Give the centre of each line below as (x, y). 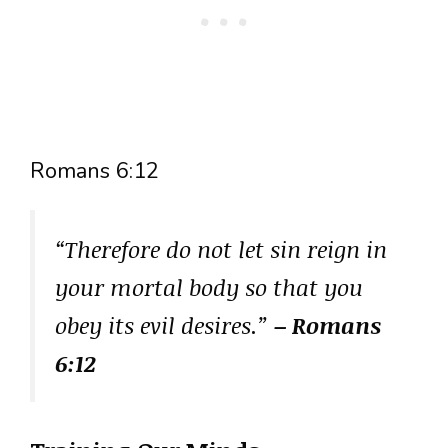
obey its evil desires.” (164, 325)
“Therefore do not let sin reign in (221, 249)
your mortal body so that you (209, 287)
